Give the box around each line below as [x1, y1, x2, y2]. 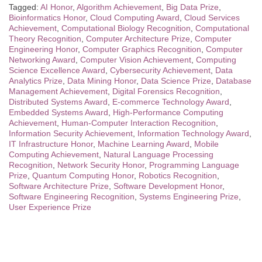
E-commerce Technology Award [112, 96, 229, 106]
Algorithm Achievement [77, 2, 161, 12]
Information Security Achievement [9, 128, 133, 138]
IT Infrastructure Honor [9, 139, 93, 149]
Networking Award [9, 54, 75, 64]
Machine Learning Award [98, 139, 189, 149]
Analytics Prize [9, 75, 63, 85]
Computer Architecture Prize [86, 33, 190, 43]
